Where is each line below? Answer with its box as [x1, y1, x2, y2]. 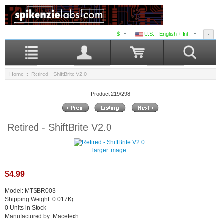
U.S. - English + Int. [143, 31, 190, 37]
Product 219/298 [91, 90, 130, 97]
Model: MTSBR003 [5, 187, 56, 195]
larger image [92, 147, 126, 154]
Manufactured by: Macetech [5, 213, 79, 220]
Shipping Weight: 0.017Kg [5, 196, 75, 203]
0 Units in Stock [5, 204, 46, 212]
